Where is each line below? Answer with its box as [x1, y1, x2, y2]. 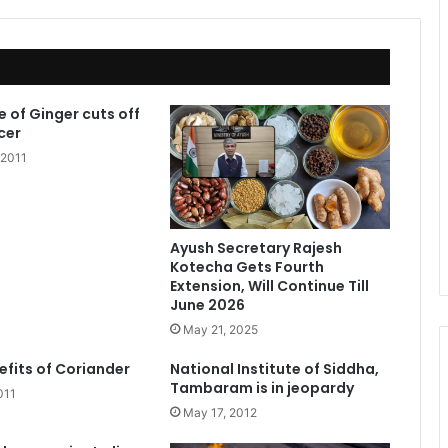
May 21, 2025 [182, 322, 258, 338]
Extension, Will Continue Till [169, 276, 369, 297]
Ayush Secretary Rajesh [169, 238, 342, 259]
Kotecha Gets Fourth [169, 257, 324, 278]
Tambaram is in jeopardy [169, 378, 354, 399]
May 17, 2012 [182, 405, 257, 421]
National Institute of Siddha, [169, 359, 379, 380]
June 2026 [169, 295, 245, 316]
